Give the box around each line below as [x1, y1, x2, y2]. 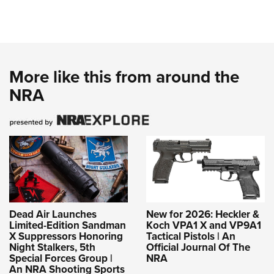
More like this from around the [9, 64, 239, 89]
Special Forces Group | [9, 250, 113, 265]
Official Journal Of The [146, 239, 250, 254]
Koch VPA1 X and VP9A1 [146, 217, 261, 232]
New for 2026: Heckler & [146, 206, 259, 221]
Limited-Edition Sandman [9, 217, 126, 232]
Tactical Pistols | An [146, 228, 235, 243]
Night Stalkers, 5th [9, 239, 95, 254]
